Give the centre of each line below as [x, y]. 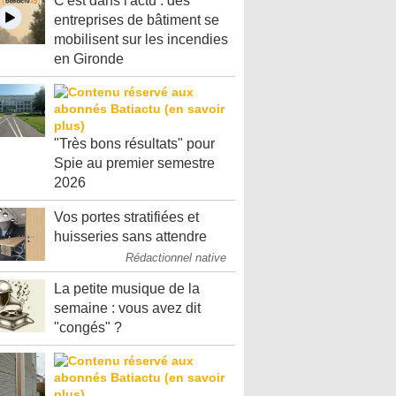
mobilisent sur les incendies [141, 39]
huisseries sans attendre [130, 236]
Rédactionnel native [176, 258]
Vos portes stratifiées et [126, 217]
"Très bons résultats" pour [134, 144]
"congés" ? [88, 327]
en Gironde [89, 59]
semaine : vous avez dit [127, 308]
